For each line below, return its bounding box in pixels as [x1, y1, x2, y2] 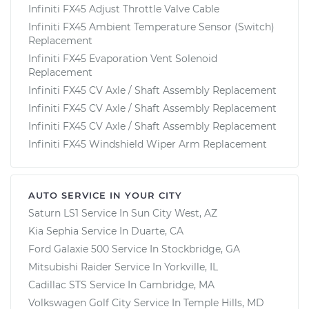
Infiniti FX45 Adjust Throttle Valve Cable [28, 2, 219, 15]
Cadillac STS [28, 278, 87, 291]
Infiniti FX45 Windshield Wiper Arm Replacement [28, 137, 267, 150]
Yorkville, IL [164, 260, 218, 273]
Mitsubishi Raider [28, 260, 112, 273]
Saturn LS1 [28, 206, 79, 219]
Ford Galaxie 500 [28, 242, 109, 255]
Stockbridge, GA [161, 242, 240, 255]
